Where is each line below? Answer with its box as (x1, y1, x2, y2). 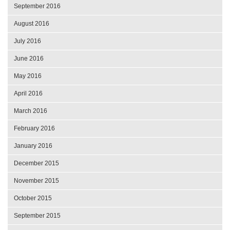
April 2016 (14, 89, 43, 97)
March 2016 (14, 107, 47, 114)
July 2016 (14, 37, 41, 45)
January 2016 (14, 142, 52, 149)
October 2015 (14, 194, 52, 202)
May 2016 (14, 72, 42, 80)
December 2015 (14, 159, 59, 167)
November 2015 (14, 177, 59, 184)
